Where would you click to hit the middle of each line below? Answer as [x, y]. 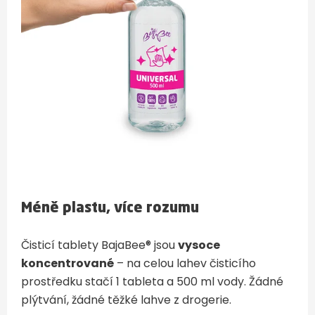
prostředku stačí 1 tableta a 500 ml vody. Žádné [152, 282]
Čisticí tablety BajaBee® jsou [99, 245]
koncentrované [67, 263]
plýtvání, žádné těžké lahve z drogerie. [126, 300]
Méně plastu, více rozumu [110, 209]
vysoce [199, 245]
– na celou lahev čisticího [185, 263]
